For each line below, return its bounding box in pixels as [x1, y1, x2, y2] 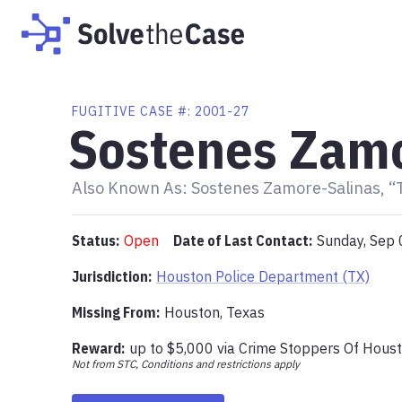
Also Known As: [72, 178, 188, 198]
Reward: [72, 339, 125, 357]
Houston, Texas [164, 303, 265, 321]
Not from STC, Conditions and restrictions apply [72, 356, 300, 371]
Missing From [72, 303, 156, 321]
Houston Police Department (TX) [156, 267, 370, 285]
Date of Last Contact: [173, 232, 312, 249]
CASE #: [136, 103, 195, 119]
